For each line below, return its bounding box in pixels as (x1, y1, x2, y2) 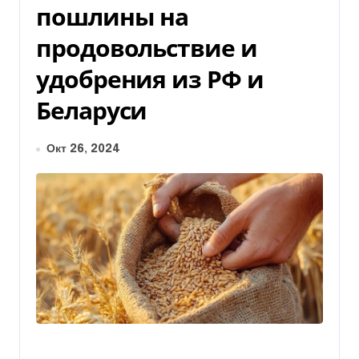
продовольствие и (36, 31, 257, 64)
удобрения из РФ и (36, 63, 264, 95)
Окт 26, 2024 (46, 143, 120, 155)
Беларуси (36, 94, 147, 127)
